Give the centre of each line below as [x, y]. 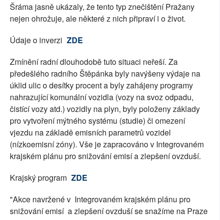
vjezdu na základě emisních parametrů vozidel [90, 133]
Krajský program [39, 178]
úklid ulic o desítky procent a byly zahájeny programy [101, 85]
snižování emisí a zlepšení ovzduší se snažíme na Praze [109, 211]
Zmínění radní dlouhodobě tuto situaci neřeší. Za [94, 62]
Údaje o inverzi [37, 40]
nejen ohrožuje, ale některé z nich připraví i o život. [98, 19]
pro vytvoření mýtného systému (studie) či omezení [97, 121]
